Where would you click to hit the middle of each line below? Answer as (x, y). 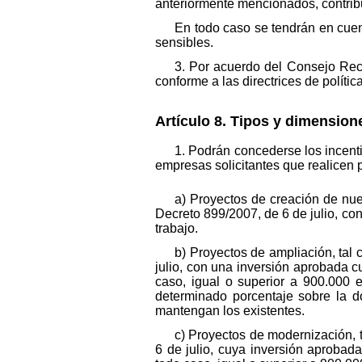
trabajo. (177, 228)
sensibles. (184, 42)
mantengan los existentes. (230, 310)
